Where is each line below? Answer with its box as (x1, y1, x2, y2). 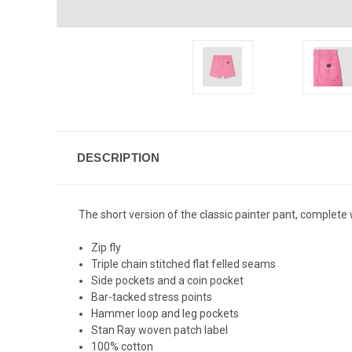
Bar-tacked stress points (91, 290, 213, 303)
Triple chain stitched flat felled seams (91, 257, 277, 270)
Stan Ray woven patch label (91, 323, 229, 336)
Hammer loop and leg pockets (91, 306, 240, 320)
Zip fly (91, 240, 122, 254)
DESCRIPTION (76, 150, 160, 164)
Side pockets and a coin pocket (91, 273, 244, 287)
